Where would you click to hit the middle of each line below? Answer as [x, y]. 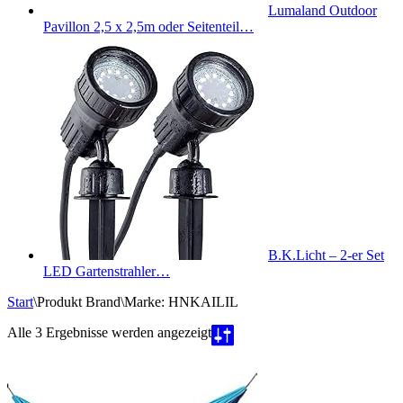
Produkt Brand [79, 302]
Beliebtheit [241, 348]
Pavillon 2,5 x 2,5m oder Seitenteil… [148, 27]
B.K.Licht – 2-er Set [326, 255]
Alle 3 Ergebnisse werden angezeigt [109, 332]
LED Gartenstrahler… [107, 271]
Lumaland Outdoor [322, 10]
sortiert [230, 364]
